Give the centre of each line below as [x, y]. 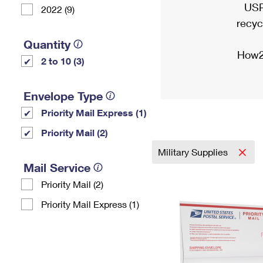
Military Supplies [194, 152]
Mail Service [57, 167]
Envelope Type [63, 96]
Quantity [47, 44]
